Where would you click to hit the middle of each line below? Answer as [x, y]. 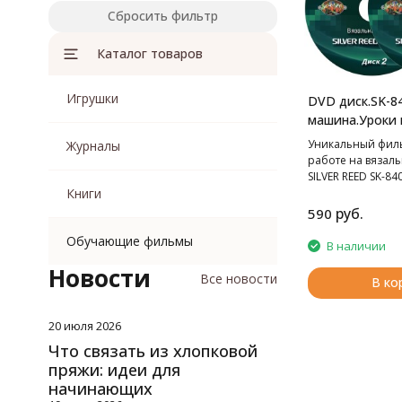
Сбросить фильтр [162, 16]
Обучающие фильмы [129, 241]
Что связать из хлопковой [153, 351]
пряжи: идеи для [114, 370]
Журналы [93, 146]
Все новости [238, 279]
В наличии [356, 245]
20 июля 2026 [84, 326]
